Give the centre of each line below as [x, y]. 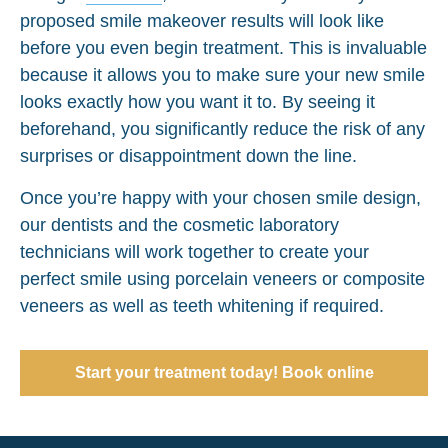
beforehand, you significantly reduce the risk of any [222, 128]
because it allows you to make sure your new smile [222, 74]
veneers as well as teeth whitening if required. [202, 305]
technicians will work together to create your [194, 251]
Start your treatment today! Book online [224, 372]
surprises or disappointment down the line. [188, 155]
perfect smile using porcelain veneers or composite [222, 278]
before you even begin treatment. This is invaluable [223, 47]
